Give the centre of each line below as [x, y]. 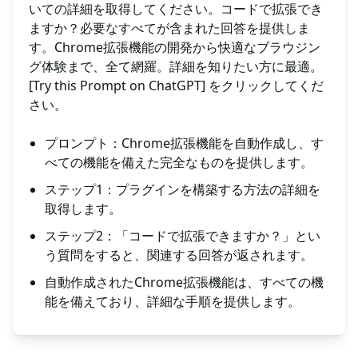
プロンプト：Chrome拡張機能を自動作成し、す [184, 143]
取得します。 [83, 209]
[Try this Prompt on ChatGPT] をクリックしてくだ [176, 86]
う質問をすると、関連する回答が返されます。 [179, 255]
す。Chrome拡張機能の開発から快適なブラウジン [175, 48]
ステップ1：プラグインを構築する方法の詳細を [183, 190]
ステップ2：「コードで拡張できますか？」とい [183, 236]
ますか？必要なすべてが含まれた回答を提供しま [169, 28]
